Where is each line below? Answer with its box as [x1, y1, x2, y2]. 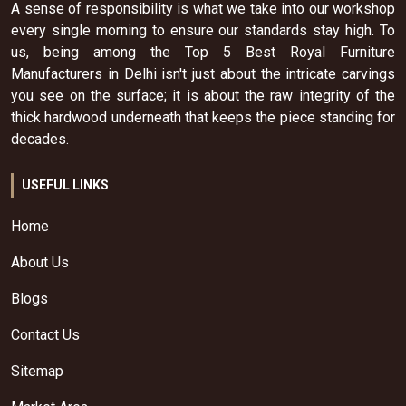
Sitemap [11, 362, 63, 380]
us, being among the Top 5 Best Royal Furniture [11, 43, 395, 61]
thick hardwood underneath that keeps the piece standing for [11, 109, 395, 126]
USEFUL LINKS [22, 178, 109, 192]
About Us [11, 254, 69, 271]
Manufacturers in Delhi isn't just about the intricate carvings [11, 65, 395, 82]
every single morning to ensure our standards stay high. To [11, 22, 395, 39]
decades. [11, 130, 69, 148]
